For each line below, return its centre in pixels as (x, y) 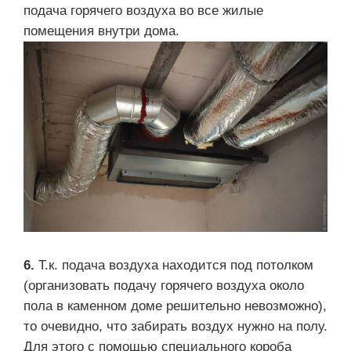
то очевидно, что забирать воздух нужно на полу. (175, 326)
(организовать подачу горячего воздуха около (164, 285)
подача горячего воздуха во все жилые (143, 11)
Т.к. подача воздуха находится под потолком (176, 265)
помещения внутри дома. (101, 31)
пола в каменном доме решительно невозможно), (175, 306)
